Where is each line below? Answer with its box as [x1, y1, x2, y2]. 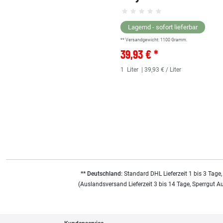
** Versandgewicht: [120, 37, 160, 42]
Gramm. [171, 37, 187, 42]
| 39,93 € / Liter [140, 66, 181, 73]
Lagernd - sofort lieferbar [128, 23, 198, 31]
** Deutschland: [80, 170, 122, 177]
